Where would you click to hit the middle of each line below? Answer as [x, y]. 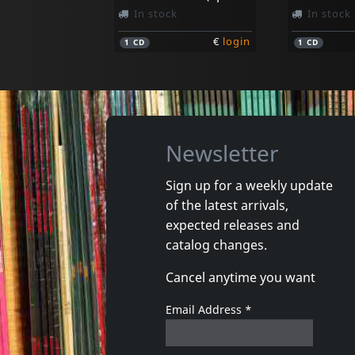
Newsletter [222, 153]
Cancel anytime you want [240, 277]
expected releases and [232, 225]
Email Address [205, 309]
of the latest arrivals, [227, 205]
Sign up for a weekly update [249, 185]
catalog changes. [216, 244]
